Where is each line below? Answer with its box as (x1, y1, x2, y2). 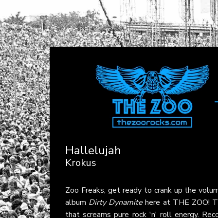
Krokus (65, 156, 96, 169)
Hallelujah (65, 143, 121, 158)
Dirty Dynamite (89, 197, 143, 208)
